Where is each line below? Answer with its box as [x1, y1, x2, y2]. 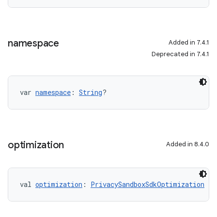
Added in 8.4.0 [166, 140, 209, 148]
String [79, 88, 102, 97]
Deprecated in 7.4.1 [152, 50, 209, 58]
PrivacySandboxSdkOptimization [91, 180, 204, 189]
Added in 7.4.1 [169, 38, 209, 46]
